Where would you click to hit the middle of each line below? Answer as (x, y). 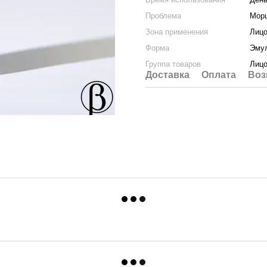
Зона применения (177, 32)
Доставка (167, 75)
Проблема (163, 16)
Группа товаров (173, 64)
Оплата (219, 75)
